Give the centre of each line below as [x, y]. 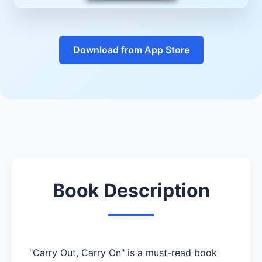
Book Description [131, 190]
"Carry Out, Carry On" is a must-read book [123, 252]
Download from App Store [131, 49]
